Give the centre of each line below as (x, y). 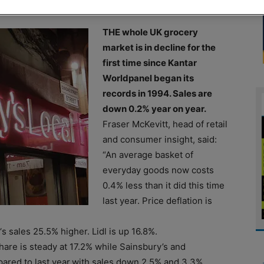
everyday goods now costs (158, 170)
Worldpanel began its (148, 78)
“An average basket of (148, 154)
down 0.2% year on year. (154, 108)
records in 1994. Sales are (157, 93)
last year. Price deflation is (157, 200)
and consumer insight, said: (160, 139)
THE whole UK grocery (150, 32)
